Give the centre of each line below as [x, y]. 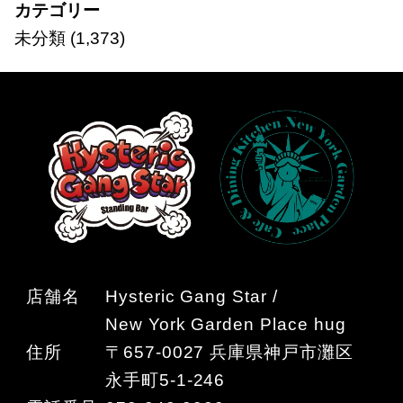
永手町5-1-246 [165, 380]
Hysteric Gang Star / [191, 296]
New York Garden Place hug [225, 324]
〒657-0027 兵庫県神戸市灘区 [229, 352]
